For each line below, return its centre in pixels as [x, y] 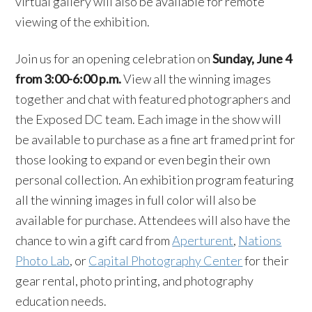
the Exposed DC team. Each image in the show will [149, 119]
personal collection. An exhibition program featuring [155, 180]
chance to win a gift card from [94, 240]
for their [266, 260]
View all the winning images [197, 79]
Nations [260, 240]
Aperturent [203, 240]
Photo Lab [43, 260]
